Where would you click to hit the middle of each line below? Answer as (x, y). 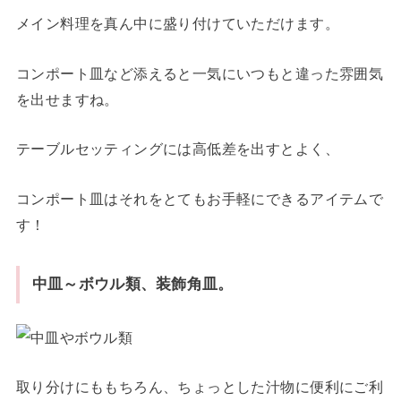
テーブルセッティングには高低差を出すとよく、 (177, 149)
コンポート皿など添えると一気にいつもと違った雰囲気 (200, 73)
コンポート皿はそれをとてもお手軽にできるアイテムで (200, 198)
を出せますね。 (67, 99)
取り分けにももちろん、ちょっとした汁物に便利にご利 (200, 386)
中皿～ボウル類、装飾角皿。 (132, 284)
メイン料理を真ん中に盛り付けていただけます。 (177, 24)
